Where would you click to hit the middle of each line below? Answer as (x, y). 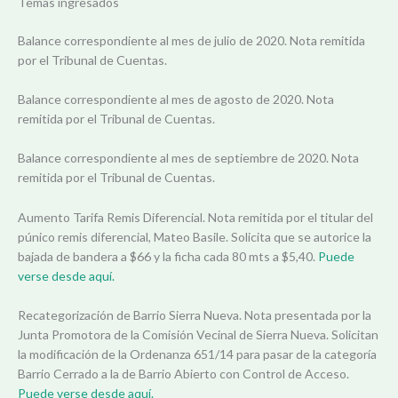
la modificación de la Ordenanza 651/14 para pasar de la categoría (197, 354)
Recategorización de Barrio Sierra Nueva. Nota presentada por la (195, 315)
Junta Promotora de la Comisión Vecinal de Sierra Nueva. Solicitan (198, 335)
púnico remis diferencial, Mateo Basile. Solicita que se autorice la (195, 236)
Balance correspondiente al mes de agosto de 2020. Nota (176, 99)
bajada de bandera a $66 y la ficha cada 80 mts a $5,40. (168, 256)
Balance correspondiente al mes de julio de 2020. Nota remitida (191, 40)
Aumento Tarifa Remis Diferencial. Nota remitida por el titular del (195, 217)
